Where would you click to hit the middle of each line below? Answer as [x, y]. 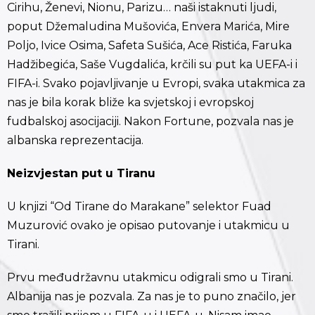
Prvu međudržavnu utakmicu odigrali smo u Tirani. [150, 278]
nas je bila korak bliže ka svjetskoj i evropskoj [130, 103]
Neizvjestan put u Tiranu [81, 174]
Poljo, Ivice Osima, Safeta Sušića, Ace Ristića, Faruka [149, 46]
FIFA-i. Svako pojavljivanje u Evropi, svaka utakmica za [156, 84]
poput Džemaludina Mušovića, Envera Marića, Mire [148, 27]
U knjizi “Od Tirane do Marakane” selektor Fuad [139, 207]
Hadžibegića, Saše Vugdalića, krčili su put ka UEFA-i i [152, 65]
